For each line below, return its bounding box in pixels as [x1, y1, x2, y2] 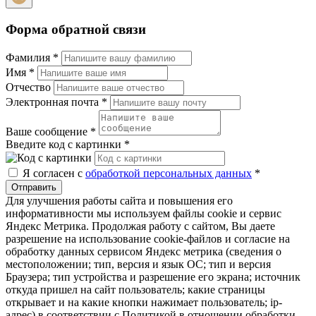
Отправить [11, 181, 56, 193]
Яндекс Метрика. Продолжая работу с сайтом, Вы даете [6, 219, 275, 232]
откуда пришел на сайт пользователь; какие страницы [6, 283, 265, 296]
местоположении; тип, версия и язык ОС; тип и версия [6, 257, 271, 270]
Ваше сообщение [6, 125, 90, 138]
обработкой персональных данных [85, 166, 252, 179]
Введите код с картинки [6, 138, 124, 150]
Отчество [6, 80, 51, 93]
